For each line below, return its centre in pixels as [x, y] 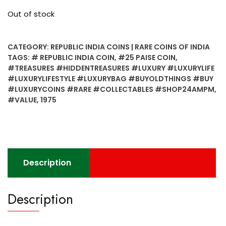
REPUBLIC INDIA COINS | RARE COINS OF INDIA [130, 47]
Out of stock [31, 14]
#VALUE [22, 100]
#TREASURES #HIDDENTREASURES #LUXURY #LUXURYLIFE [111, 68]
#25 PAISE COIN [147, 58]
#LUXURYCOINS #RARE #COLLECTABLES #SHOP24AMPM [111, 90]
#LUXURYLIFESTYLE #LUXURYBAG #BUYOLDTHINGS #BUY [110, 79]
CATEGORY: [29, 47]
